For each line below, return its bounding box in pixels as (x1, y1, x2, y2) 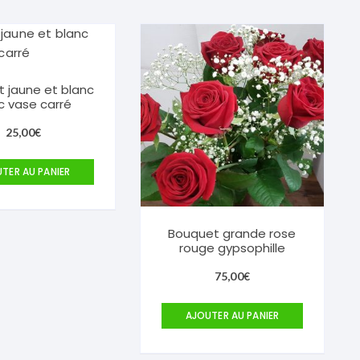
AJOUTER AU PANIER (185, 309, 280, 323)
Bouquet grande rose (168, 225, 297, 243)
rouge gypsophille (178, 239, 285, 257)
